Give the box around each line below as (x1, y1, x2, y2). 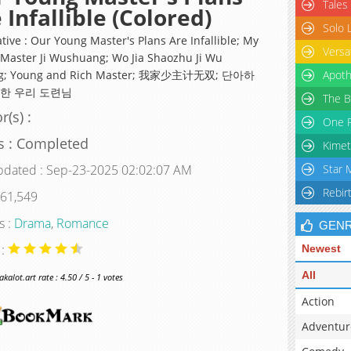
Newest (302, 242, 341, 255)
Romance (56, 214, 109, 232)
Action (302, 294, 335, 309)
